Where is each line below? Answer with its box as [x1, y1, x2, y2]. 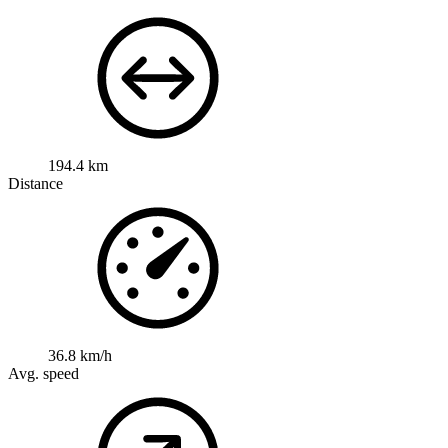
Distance [8, 174, 63, 192]
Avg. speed [8, 364, 79, 382]
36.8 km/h [48, 346, 112, 364]
